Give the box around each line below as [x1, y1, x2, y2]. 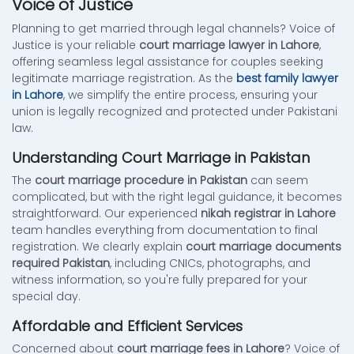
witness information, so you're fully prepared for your [12, 272, 307, 288]
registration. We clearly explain [12, 239, 186, 255]
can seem [247, 172, 308, 189]
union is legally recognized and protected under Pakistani [12, 104, 337, 120]
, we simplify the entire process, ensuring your [63, 87, 318, 104]
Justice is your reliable [12, 37, 139, 54]
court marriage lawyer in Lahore [139, 37, 319, 54]
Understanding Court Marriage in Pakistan [12, 148, 310, 168]
